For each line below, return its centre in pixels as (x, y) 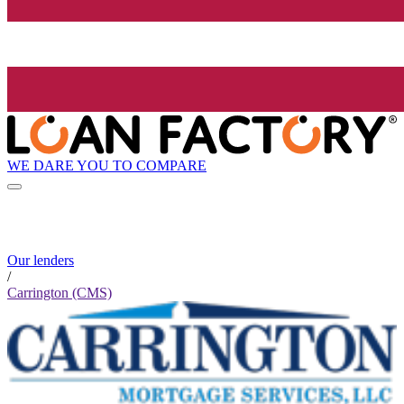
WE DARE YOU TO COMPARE (107, 165)
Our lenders (41, 261)
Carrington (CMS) (60, 293)
